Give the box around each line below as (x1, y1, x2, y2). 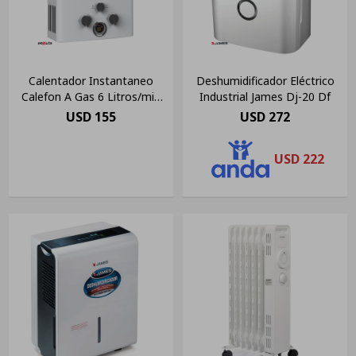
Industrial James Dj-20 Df (199, 88, 331, 104)
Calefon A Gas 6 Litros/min (21, 88, 161, 104)
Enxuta (73, 104, 109, 120)
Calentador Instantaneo (29, 72, 153, 88)
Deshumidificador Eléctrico (195, 72, 335, 88)
